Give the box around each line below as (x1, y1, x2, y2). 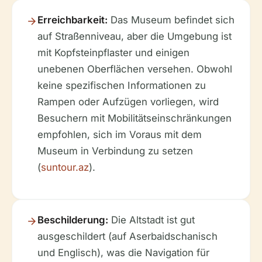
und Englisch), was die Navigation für (37, 247, 209, 258)
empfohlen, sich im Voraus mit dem (37, 129, 202, 140)
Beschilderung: (37, 214, 108, 226)
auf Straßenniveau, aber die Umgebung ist (37, 30, 232, 42)
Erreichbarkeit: (37, 14, 108, 26)
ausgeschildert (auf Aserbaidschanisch (37, 230, 218, 242)
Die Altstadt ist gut (108, 214, 195, 226)
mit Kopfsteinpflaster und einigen (37, 47, 189, 58)
